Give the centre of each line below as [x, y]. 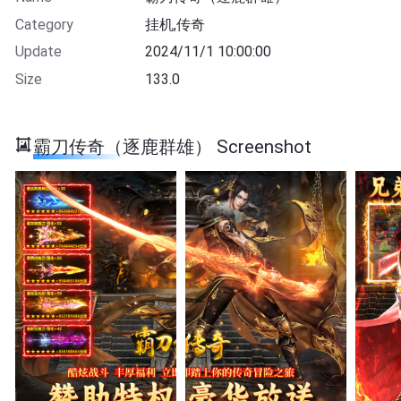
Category [44, 24]
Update [38, 52]
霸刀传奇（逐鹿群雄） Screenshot [173, 147]
